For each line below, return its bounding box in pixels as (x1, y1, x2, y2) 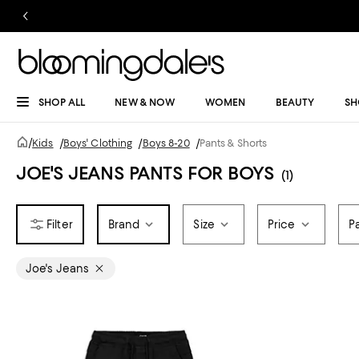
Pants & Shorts (199, 137, 268, 149)
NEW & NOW (115, 96, 175, 108)
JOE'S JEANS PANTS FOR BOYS (16, 162, 275, 184)
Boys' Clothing (63, 137, 133, 149)
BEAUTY (275, 96, 315, 108)
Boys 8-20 (142, 137, 190, 149)
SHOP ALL (38, 96, 85, 108)
